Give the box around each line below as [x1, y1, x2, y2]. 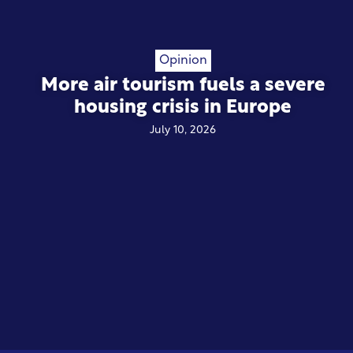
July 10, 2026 [150, 124, 216, 137]
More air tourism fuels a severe [40, 76, 325, 96]
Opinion [158, 54, 207, 68]
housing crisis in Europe [74, 98, 292, 118]
